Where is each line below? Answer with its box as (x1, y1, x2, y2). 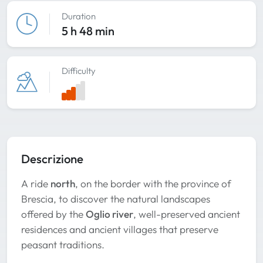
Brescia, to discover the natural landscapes (21, 192, 210, 205)
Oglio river (86, 207, 133, 220)
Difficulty (62, 65, 96, 77)
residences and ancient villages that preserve (21, 222, 218, 235)
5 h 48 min (62, 23, 114, 38)
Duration (62, 10, 96, 22)
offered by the (21, 207, 86, 220)
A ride (21, 177, 50, 190)
